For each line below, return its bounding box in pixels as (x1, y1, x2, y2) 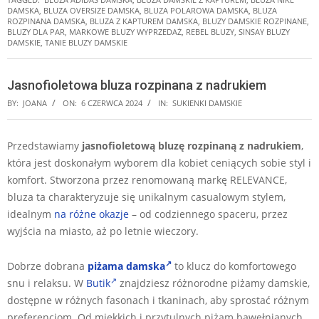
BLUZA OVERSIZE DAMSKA (43, 4, 140, 16)
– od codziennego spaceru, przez (129, 206, 288, 221)
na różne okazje (54, 206, 129, 221)
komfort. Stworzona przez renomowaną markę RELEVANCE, (7, 172, 287, 187)
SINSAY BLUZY (239, 26, 290, 37)
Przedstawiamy (7, 138, 82, 152)
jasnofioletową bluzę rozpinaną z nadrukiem (82, 138, 301, 152)
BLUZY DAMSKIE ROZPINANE (202, 15, 307, 26)
